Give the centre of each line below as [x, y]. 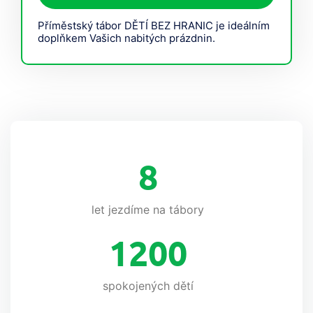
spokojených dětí [148, 286]
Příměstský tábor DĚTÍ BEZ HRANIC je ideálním [154, 26]
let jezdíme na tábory [148, 210]
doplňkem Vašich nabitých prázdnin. [126, 38]
